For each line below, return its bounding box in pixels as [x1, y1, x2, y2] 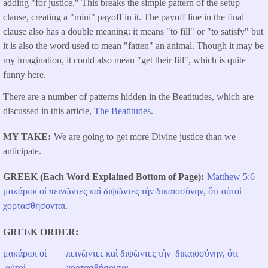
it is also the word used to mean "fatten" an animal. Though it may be [3, 41, 264, 51]
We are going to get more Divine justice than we [54, 132, 236, 142]
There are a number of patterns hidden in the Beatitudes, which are [3, 92, 254, 102]
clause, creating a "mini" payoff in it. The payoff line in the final [3, 12, 244, 23]
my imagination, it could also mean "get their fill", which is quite [3, 55, 246, 66]
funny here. [3, 69, 46, 80]
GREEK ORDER [3, 226, 75, 237]
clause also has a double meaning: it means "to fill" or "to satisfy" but [3, 26, 263, 37]
